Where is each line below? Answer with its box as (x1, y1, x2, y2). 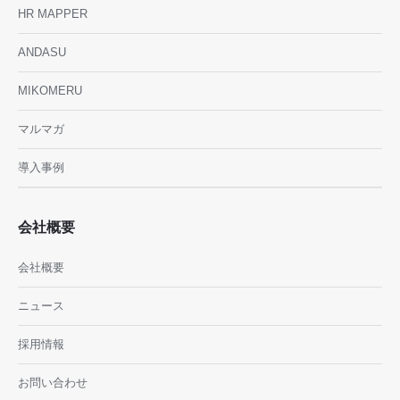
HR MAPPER (18, 7, 87, 21)
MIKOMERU (18, 84, 82, 97)
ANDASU (18, 46, 66, 59)
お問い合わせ (18, 376, 87, 389)
